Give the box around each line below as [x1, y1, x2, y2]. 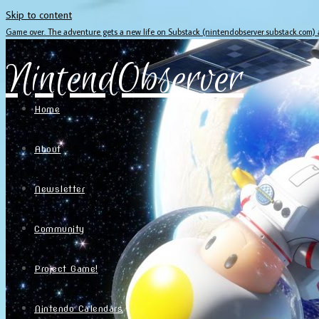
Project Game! [34, 263, 98, 274]
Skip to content [6, 8, 72, 21]
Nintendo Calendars [34, 303, 122, 314]
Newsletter [34, 183, 85, 194]
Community [34, 223, 85, 234]
